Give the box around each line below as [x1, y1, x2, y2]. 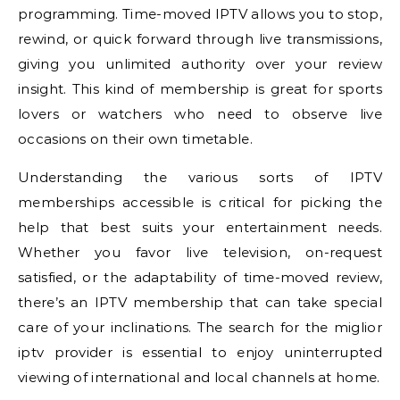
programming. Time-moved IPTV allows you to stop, [18, 5, 382, 23]
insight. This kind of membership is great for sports [18, 80, 382, 98]
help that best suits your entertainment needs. [18, 219, 382, 237]
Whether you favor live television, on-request [18, 244, 382, 262]
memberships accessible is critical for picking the [18, 194, 382, 212]
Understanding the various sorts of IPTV [18, 169, 382, 187]
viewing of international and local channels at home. [18, 369, 380, 387]
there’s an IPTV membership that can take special [18, 294, 382, 312]
